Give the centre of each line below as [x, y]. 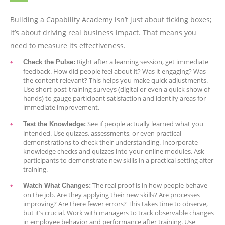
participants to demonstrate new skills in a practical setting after [118, 160]
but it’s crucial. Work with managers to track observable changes [119, 213]
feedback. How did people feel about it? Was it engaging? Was [115, 71]
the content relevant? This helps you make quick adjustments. [116, 80]
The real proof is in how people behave [149, 185]
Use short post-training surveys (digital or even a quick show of [117, 89]
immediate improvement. [61, 107]
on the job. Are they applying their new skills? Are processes [111, 195]
